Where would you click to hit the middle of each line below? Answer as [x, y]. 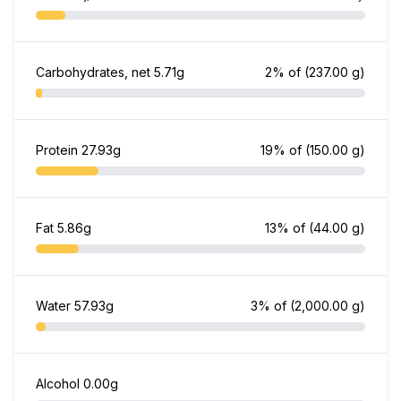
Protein [59, 150]
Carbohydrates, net [95, 72]
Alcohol [60, 384]
